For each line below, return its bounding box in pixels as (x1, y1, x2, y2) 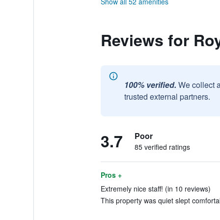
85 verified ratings (134, 142, 190, 152)
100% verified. (124, 79, 176, 90)
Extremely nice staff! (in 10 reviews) (100, 184, 211, 193)
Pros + (100, 170, 122, 180)
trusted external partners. (124, 91, 210, 102)
